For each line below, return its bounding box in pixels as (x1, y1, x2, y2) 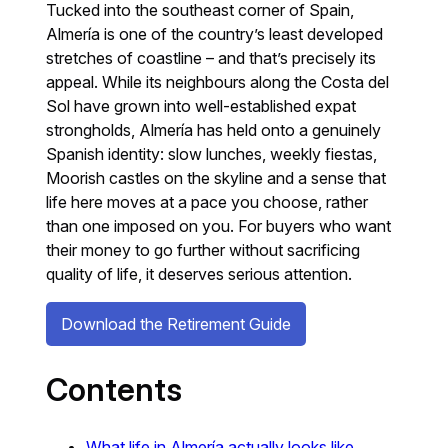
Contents (46, 370, 183, 409)
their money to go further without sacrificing (46, 239, 361, 260)
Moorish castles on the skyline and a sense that (46, 167, 387, 188)
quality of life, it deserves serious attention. (46, 263, 353, 284)
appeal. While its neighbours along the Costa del (46, 71, 390, 92)
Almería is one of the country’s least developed (46, 23, 384, 44)
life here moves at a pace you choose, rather (46, 191, 369, 212)
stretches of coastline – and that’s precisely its (46, 47, 377, 68)
